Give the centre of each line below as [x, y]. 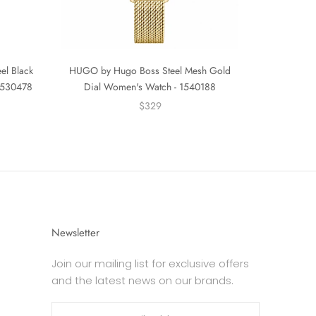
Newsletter [75, 232]
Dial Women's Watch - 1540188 [150, 86]
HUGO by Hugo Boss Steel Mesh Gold [150, 70]
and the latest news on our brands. [142, 280]
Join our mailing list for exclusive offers [150, 263]
